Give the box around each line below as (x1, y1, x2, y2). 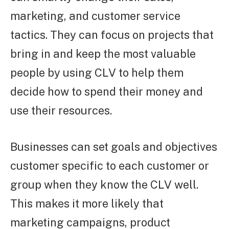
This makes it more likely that (10, 196, 164, 210)
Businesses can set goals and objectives (10, 140, 217, 153)
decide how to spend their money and (10, 85, 203, 99)
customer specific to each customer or (10, 158, 209, 172)
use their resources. (10, 104, 112, 118)
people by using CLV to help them (10, 66, 184, 80)
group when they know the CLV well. (10, 177, 198, 191)
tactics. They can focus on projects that (10, 28, 214, 42)
